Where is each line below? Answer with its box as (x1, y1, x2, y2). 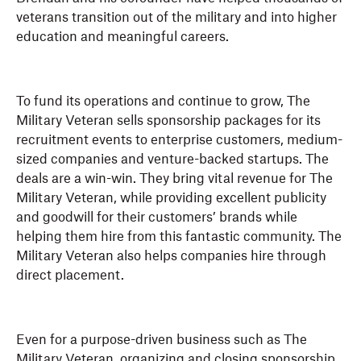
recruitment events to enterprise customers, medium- (16, 134, 342, 147)
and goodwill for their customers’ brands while (16, 211, 297, 225)
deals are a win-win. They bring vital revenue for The (16, 172, 333, 186)
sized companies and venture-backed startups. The (16, 153, 329, 167)
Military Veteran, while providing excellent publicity (16, 192, 326, 205)
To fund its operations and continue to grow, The (16, 95, 310, 109)
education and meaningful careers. (16, 31, 229, 44)
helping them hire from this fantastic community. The (16, 230, 342, 244)
